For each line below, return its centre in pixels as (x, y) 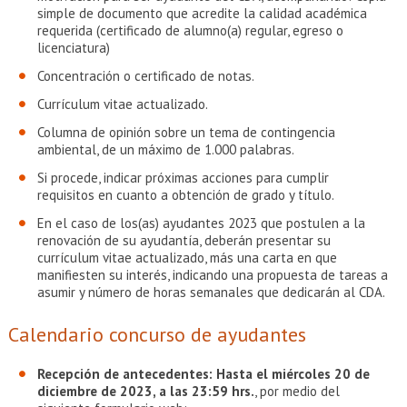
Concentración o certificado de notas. (145, 76)
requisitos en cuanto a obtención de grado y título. (185, 195)
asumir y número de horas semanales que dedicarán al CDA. (211, 292)
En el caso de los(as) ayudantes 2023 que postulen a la (201, 223)
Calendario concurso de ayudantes (157, 334)
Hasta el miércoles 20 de (293, 374)
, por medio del (297, 391)
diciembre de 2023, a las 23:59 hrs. (145, 391)
